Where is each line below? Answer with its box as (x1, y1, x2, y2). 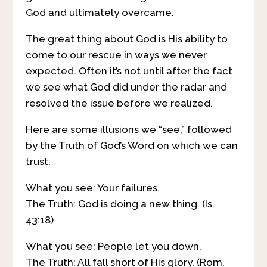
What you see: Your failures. (25, 182, 160, 194)
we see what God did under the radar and (25, 81, 227, 94)
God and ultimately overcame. (25, 7, 174, 19)
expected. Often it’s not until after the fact (25, 65, 232, 77)
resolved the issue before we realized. (25, 97, 213, 110)
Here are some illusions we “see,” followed (25, 123, 232, 136)
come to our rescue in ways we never (25, 49, 207, 61)
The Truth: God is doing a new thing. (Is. (25, 198, 215, 210)
